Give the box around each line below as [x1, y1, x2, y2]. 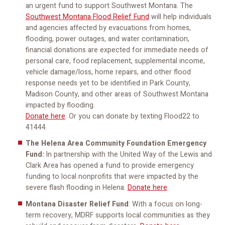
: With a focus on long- [128, 198, 202, 209]
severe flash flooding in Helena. [25, 182, 128, 193]
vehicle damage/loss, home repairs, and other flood [25, 66, 191, 77]
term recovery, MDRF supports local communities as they [25, 209, 210, 220]
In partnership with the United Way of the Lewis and [44, 149, 212, 160]
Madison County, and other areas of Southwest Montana [25, 88, 208, 99]
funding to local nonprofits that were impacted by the [25, 171, 198, 182]
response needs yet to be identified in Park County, [25, 77, 190, 88]
